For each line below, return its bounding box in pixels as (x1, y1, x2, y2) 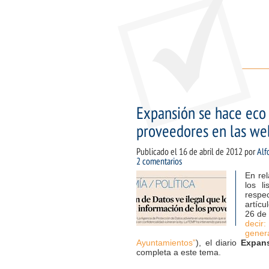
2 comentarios (136, 156, 182, 167)
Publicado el (136, 147, 179, 157)
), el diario (196, 238, 241, 247)
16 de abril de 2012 (179, 147, 243, 157)
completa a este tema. (136, 247, 221, 257)
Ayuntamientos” (136, 238, 196, 247)
